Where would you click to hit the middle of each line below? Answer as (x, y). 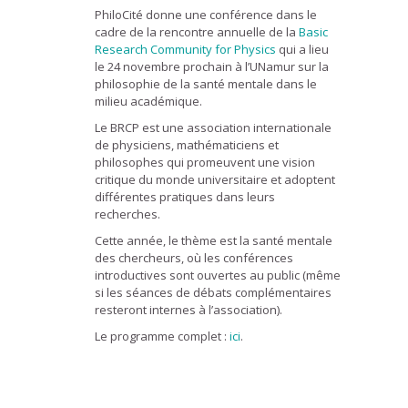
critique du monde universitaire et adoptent (215, 179)
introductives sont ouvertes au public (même (218, 275)
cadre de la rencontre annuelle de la (197, 31)
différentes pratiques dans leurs (185, 196)
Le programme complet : (162, 336)
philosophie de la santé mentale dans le (206, 83)
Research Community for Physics (185, 49)
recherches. (127, 214)
